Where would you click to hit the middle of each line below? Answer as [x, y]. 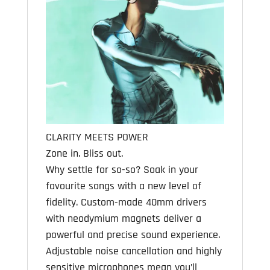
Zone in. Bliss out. [84, 153]
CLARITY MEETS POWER [97, 137]
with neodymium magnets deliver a [123, 218]
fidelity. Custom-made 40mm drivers [126, 202]
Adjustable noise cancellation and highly [133, 251]
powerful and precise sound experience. [133, 234]
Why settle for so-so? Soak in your [122, 169]
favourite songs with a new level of [123, 186]
